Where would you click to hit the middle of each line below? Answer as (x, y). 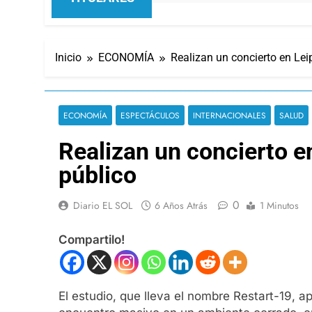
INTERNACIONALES (229, 115)
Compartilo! (92, 240)
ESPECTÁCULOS (150, 115)
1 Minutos (279, 205)
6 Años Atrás (181, 205)
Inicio (68, 57)
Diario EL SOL (103, 205)
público (97, 174)
